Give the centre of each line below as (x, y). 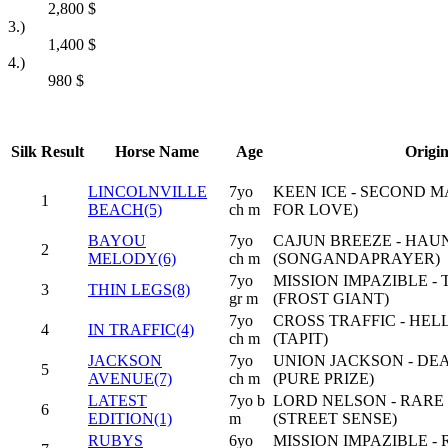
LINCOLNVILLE (147, 192)
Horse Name (156, 152)
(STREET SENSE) (335, 419)
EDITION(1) (130, 419)
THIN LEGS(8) (139, 290)
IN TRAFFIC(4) (141, 330)
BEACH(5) (125, 210)
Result (62, 152)
